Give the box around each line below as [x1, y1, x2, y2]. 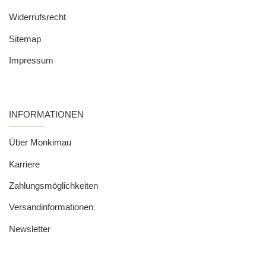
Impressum [9, 55, 53, 65]
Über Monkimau [9, 137, 71, 148]
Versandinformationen [9, 202, 93, 213]
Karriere [9, 159, 40, 169]
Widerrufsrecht [9, 12, 66, 23]
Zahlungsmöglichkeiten [9, 180, 98, 191]
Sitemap [9, 33, 41, 44]
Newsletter [9, 223, 50, 234]
